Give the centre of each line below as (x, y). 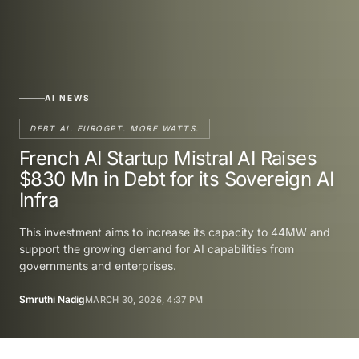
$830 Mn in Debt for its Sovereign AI (177, 179)
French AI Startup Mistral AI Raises (168, 158)
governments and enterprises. (98, 265)
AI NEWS (68, 97)
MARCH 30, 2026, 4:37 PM (144, 299)
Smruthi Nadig (52, 299)
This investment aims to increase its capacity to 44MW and (175, 232)
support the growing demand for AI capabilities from (157, 248)
